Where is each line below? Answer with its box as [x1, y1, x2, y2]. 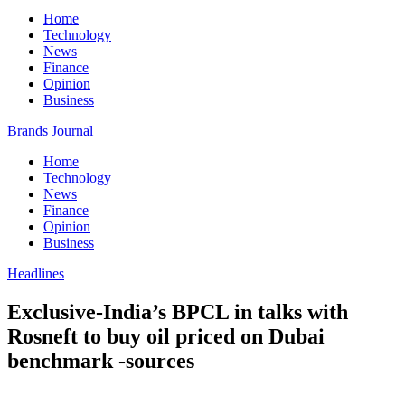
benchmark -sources [7, 348, 194, 372]
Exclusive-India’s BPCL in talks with [7, 299, 348, 324]
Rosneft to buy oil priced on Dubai [7, 324, 325, 348]
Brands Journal [7, 123, 93, 138]
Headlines [7, 266, 64, 281]
